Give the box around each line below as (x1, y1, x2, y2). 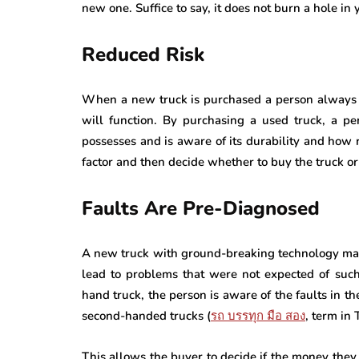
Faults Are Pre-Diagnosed (82, 195, 320, 221)
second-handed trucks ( (82, 307, 211, 324)
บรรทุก (228, 307, 264, 324)
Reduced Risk (82, 41, 204, 67)
